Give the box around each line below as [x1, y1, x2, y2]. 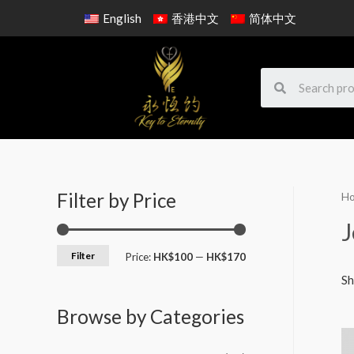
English [103, 11, 141, 25]
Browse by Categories [57, 305, 244, 329]
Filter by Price [57, 189, 176, 212]
